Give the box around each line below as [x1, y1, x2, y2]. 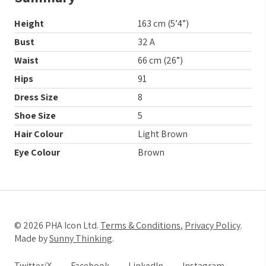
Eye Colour [14, 145, 60, 159]
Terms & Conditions [100, 218, 180, 232]
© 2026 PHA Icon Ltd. [14, 218, 100, 232]
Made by [14, 232, 49, 245]
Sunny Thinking [49, 232, 112, 245]
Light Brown [138, 127, 188, 140]
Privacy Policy [185, 218, 240, 232]
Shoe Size [14, 109, 56, 122]
